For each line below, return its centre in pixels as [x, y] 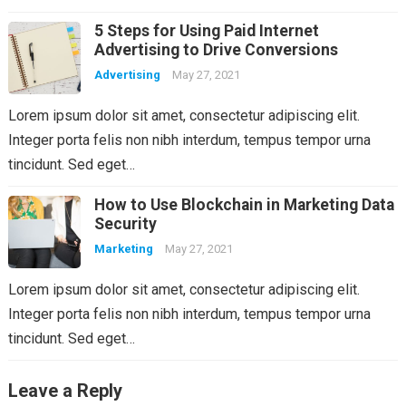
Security [125, 223]
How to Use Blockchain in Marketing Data [244, 204]
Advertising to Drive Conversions [216, 49]
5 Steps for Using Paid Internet [206, 30]
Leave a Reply [65, 390]
